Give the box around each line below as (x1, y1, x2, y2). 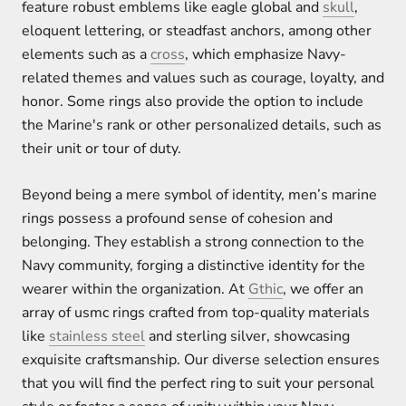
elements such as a (22, 43, 150, 64)
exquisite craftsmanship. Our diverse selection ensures (22, 350, 380, 371)
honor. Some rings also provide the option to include (22, 91, 363, 111)
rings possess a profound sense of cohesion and (22, 208, 333, 229)
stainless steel (49, 326, 145, 347)
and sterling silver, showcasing (145, 326, 350, 347)
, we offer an (283, 279, 363, 300)
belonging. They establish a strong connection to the (22, 232, 364, 253)
